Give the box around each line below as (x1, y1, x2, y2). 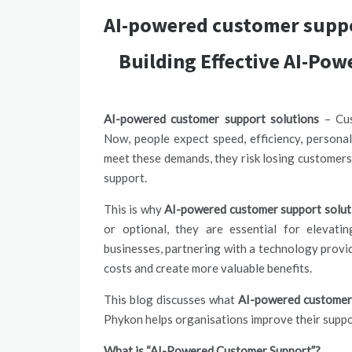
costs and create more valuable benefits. (104, 261, 314, 275)
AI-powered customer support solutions (104, 112, 320, 126)
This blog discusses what (104, 292, 238, 306)
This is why (104, 202, 165, 216)
